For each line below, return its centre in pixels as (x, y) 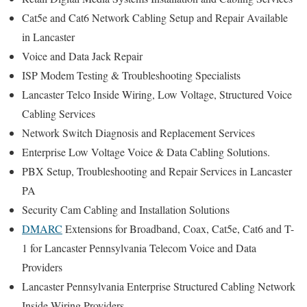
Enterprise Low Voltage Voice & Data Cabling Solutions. (146, 152)
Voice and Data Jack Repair (84, 56)
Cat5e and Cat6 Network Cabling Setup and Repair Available (155, 18)
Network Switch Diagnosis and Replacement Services (140, 133)
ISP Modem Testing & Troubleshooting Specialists (131, 75)
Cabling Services (60, 114)
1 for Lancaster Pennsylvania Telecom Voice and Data (139, 248)
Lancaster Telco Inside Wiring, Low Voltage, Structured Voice (157, 95)
